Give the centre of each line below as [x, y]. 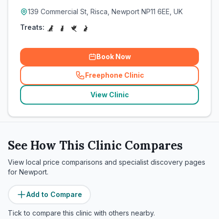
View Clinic [109, 95]
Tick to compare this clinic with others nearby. [81, 213]
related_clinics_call [145, 79]
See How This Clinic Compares [95, 145]
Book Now [113, 56]
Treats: [32, 27]
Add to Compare [54, 194]
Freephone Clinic [114, 75]
